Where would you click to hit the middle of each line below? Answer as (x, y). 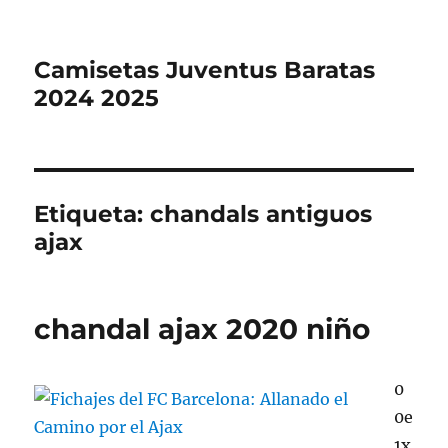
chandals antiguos (261, 214)
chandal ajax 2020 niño (202, 329)
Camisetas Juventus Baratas (205, 70)
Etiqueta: (92, 214)
